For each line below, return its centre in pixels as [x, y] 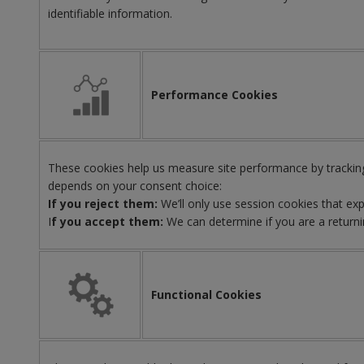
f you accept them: [107, 221]
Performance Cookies [214, 95]
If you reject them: [103, 204]
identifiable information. [110, 13]
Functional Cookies [206, 295]
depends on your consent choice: [136, 186]
